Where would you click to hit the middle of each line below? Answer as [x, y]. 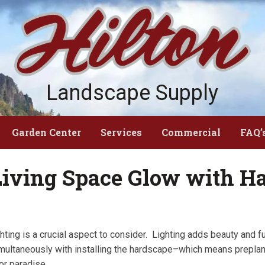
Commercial [191, 132]
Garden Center [46, 132]
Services [121, 132]
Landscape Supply [132, 93]
